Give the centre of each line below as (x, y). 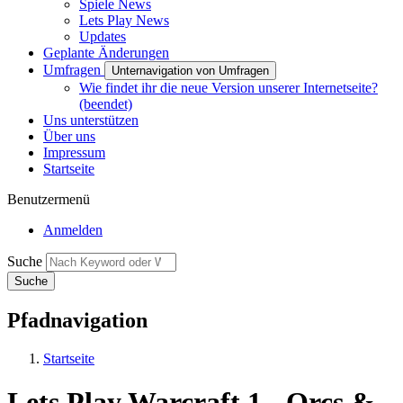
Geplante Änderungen (106, 52)
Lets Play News (124, 20)
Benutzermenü (49, 199)
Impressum (74, 152)
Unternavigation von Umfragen (190, 70)
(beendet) (106, 103)
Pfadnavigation (77, 320)
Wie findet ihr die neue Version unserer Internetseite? (228, 87)
